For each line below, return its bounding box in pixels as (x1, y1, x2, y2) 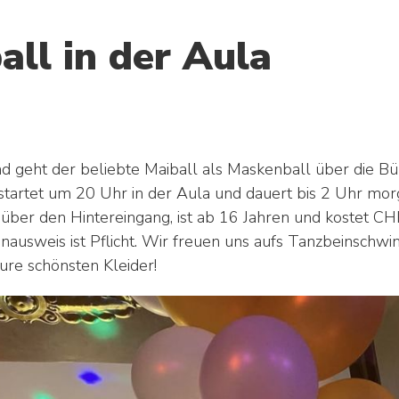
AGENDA (208, 39, 374, 83)
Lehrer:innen (208, 331, 354, 370)
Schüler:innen (208, 294, 367, 332)
